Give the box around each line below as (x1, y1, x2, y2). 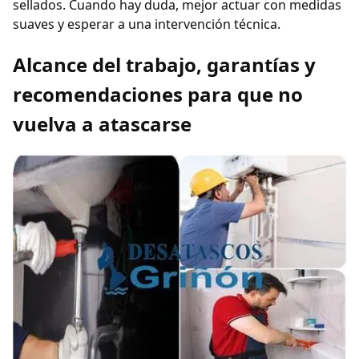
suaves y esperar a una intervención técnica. (13, 15, 280, 34)
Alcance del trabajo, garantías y (13, 51, 316, 79)
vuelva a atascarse (13, 111, 192, 138)
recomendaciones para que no (13, 81, 303, 108)
